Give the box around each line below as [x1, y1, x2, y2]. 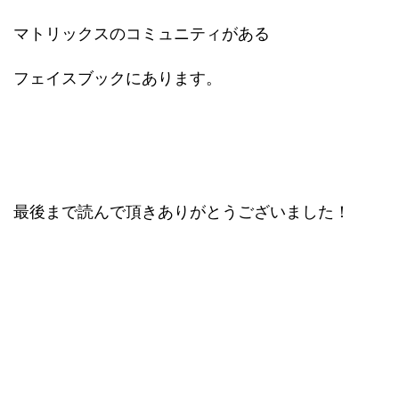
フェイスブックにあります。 [13, 69, 222, 87]
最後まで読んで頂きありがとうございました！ [13, 202, 350, 221]
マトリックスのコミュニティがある [13, 24, 270, 43]
